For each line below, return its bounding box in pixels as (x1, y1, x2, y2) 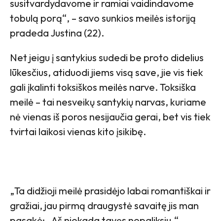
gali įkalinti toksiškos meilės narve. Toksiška (10, 80, 196, 93)
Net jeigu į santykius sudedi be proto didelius (10, 51, 204, 64)
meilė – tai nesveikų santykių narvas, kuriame (10, 95, 206, 108)
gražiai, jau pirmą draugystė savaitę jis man (10, 199, 199, 212)
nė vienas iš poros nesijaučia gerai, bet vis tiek (10, 110, 211, 123)
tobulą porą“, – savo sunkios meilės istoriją (10, 11, 196, 24)
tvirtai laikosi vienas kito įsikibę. (10, 125, 146, 138)
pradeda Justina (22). (10, 26, 104, 39)
